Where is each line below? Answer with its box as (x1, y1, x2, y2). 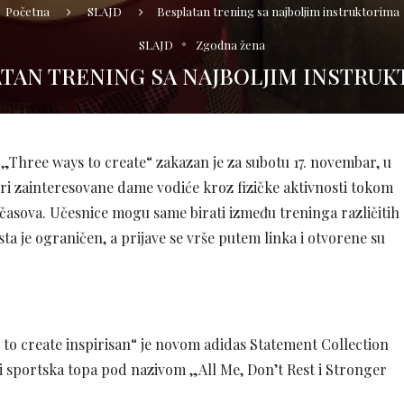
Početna (5, 3, 50, 19)
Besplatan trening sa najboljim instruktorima (156, 3, 399, 19)
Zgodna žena (196, 36, 265, 52)
